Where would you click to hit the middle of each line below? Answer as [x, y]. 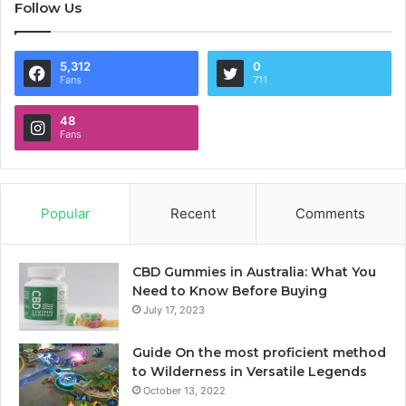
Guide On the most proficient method [259, 353]
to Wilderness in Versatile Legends [250, 372]
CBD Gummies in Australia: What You [254, 272]
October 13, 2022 [184, 391]
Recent [193, 214]
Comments [331, 214]
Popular [65, 214]
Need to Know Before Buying [230, 291]
